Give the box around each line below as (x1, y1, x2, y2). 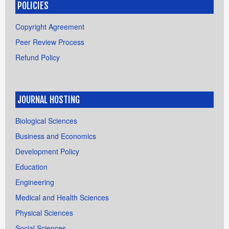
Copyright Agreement (15, 21, 84, 32)
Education (15, 161, 48, 172)
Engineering (15, 176, 54, 187)
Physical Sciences (15, 207, 73, 218)
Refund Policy (15, 52, 60, 62)
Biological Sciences (15, 115, 77, 126)
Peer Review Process (15, 36, 84, 47)
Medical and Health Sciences (15, 192, 109, 202)
